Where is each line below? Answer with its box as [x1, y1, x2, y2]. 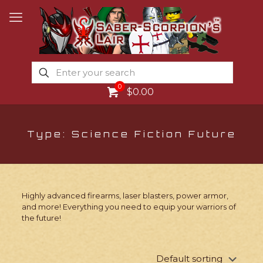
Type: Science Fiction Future [26, 129, 237, 140]
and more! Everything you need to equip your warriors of [21, 202, 236, 211]
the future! [21, 213, 61, 222]
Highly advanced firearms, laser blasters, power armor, [21, 191, 228, 200]
